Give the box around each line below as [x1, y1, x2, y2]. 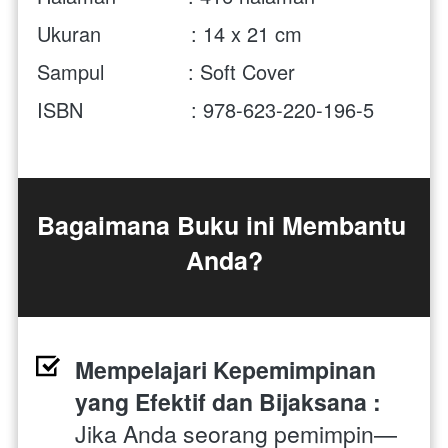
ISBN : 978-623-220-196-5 [37, 94, 374, 124]
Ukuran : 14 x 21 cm [37, 18, 308, 48]
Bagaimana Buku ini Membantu [37, 206, 406, 243]
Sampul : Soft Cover [37, 56, 295, 86]
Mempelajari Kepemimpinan [75, 352, 376, 386]
